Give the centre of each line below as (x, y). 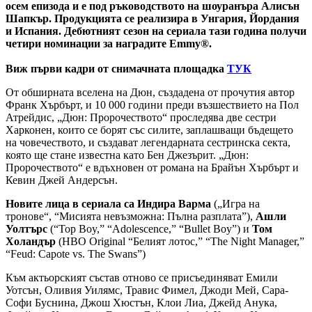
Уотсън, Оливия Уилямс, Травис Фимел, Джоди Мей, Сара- (147, 290)
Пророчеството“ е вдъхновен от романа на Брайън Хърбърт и (152, 167)
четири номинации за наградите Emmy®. (109, 43)
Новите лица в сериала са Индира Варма (108, 203)
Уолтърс (26, 228)
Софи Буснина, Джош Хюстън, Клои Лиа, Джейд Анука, (141, 302)
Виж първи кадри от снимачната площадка (116, 68)
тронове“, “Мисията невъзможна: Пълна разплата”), (131, 216)
